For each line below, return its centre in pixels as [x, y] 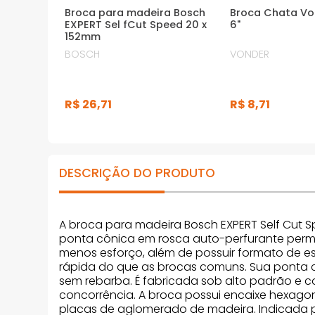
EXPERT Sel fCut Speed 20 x [136, 24]
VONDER [250, 54]
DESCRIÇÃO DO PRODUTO [137, 173]
